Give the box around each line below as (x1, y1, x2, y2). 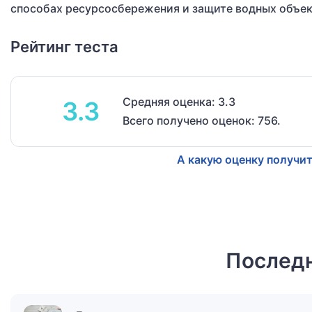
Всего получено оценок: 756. (123, 114, 281, 128)
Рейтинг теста (10, 38, 118, 56)
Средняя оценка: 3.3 (123, 95, 235, 109)
